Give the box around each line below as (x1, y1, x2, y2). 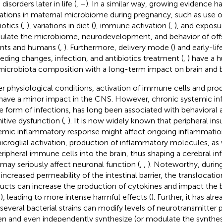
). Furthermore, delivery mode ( (63, 42, 173, 52)
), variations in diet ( (26, 20, 94, 30)
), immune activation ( (93, 20, 170, 30)
